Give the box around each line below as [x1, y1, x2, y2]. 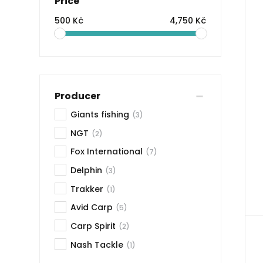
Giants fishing [70, 109, 130, 121]
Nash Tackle [70, 238, 124, 251]
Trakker [70, 183, 104, 195]
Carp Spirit [70, 220, 116, 232]
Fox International [70, 146, 143, 158]
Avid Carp [70, 201, 113, 214]
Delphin [70, 164, 103, 177]
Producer [55, 89, 101, 103]
